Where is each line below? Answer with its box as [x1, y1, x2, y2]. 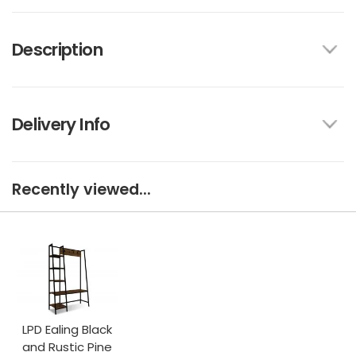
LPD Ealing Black [22, 321, 113, 339]
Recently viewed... [12, 178, 151, 200]
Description [12, 37, 103, 62]
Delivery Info [12, 111, 110, 137]
